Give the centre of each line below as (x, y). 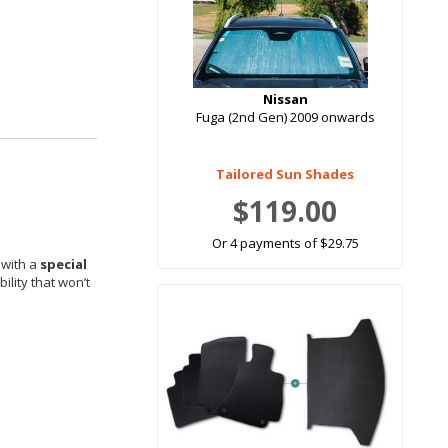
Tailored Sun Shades (285, 174)
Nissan (285, 99)
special (63, 264)
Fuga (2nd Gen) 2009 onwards (285, 117)
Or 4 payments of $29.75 (285, 243)
